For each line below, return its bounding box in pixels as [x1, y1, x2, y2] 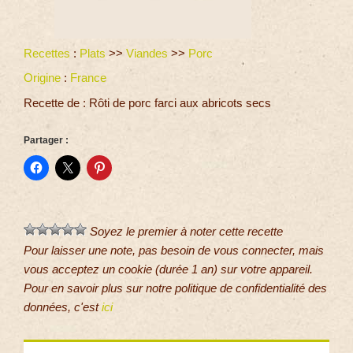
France [70, 71, 106, 85]
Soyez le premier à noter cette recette [87, 225, 283, 239]
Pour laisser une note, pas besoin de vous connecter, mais [24, 243, 324, 258]
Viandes [126, 46, 168, 60]
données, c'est [24, 300, 102, 314]
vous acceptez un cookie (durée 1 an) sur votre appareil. [24, 262, 313, 277]
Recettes [24, 46, 70, 60]
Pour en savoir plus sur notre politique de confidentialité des [24, 281, 327, 295]
